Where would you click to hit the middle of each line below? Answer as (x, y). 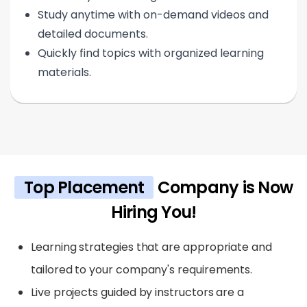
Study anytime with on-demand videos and (153, 14)
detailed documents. (93, 34)
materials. (64, 72)
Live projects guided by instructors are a (138, 292)
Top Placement (84, 187)
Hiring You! (153, 212)
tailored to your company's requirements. (142, 269)
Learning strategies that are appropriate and (151, 247)
